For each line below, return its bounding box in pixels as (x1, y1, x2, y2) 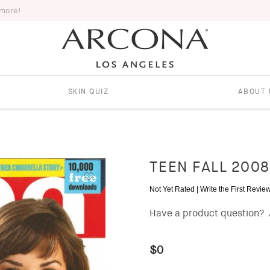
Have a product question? (149, 206, 264, 219)
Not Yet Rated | (149, 184, 200, 193)
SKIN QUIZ (67, 86, 109, 96)
